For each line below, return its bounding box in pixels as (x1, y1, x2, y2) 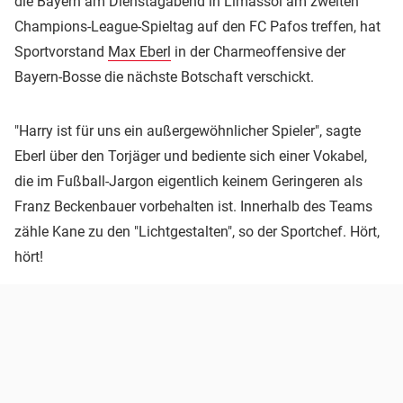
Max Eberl (108, 43, 171, 61)
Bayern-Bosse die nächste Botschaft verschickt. (14, 68, 314, 86)
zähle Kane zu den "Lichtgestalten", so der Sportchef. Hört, (14, 223, 380, 241)
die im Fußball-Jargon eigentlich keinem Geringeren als (14, 173, 363, 191)
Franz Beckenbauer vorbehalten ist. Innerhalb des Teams (14, 198, 372, 216)
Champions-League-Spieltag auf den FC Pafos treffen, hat (14, 18, 381, 36)
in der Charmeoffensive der (171, 43, 345, 61)
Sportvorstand (14, 43, 108, 61)
